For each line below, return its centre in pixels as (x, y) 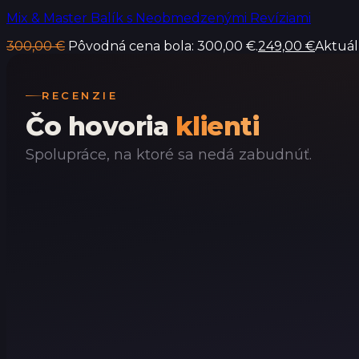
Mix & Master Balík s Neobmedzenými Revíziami (159, 18)
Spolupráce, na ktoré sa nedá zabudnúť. (169, 155)
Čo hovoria (101, 127)
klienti (217, 127)
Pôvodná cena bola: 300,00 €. (163, 46)
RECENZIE (80, 96)
